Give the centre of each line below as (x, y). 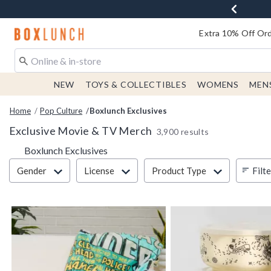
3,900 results (183, 132)
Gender (32, 171)
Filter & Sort (34, 163)
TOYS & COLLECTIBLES (136, 84)
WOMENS (218, 84)
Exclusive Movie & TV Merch (81, 131)
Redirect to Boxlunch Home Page (83, 32)
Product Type (179, 171)
